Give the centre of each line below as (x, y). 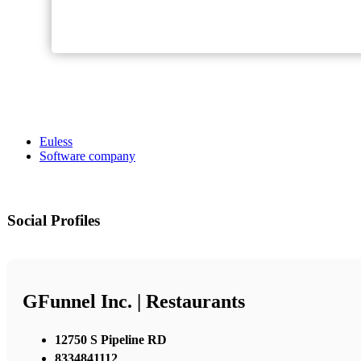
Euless (56, 142)
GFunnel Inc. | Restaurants (134, 302)
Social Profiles (54, 221)
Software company (87, 156)
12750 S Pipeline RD (111, 339)
